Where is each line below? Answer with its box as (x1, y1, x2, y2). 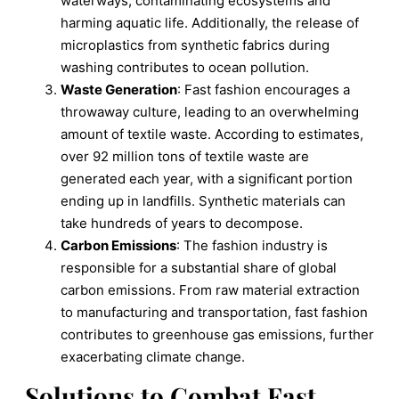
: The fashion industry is (176, 236, 328, 254)
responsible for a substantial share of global (61, 258, 337, 276)
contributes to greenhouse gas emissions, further (61, 325, 374, 343)
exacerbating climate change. (61, 347, 245, 365)
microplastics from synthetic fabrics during (61, 36, 330, 53)
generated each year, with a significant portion (61, 169, 353, 187)
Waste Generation (61, 80, 177, 98)
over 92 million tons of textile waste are (61, 147, 309, 165)
